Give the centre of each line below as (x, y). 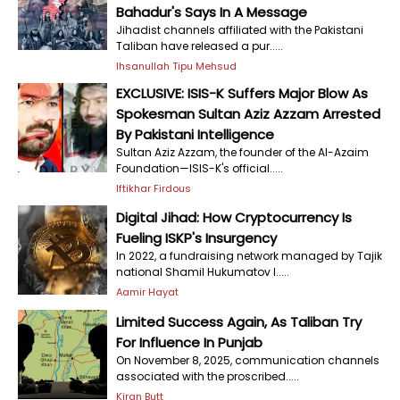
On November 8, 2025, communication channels (248, 360)
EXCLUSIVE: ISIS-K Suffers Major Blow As (242, 93)
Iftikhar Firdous (154, 188)
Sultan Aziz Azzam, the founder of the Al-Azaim (242, 152)
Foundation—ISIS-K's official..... (200, 168)
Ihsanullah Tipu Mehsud (176, 66)
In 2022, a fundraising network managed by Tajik (249, 255)
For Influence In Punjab (189, 342)
